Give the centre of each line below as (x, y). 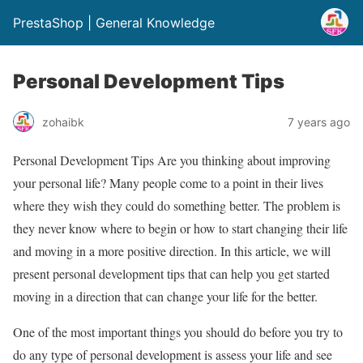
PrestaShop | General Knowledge (114, 23)
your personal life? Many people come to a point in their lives (168, 183)
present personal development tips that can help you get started (171, 273)
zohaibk (63, 122)
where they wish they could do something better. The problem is (177, 205)
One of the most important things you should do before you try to (178, 332)
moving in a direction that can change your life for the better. (165, 296)
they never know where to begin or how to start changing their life (180, 228)
